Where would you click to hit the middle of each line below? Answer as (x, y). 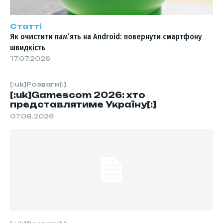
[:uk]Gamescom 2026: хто (78, 95)
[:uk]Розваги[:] (38, 85)
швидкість (28, 48)
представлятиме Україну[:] (83, 105)
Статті (26, 26)
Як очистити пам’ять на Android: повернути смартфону (106, 37)
